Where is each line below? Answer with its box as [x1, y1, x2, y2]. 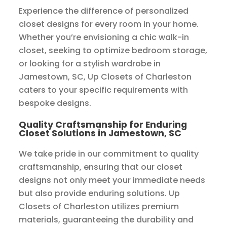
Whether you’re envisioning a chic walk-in [19, 31, 190, 44]
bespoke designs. [19, 97, 92, 109]
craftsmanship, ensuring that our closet [19, 161, 183, 173]
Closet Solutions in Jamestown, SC [19, 127, 182, 140]
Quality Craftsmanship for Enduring [19, 118, 187, 131]
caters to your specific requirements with [19, 84, 188, 96]
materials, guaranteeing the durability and [19, 214, 194, 226]
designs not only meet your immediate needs [19, 174, 206, 186]
